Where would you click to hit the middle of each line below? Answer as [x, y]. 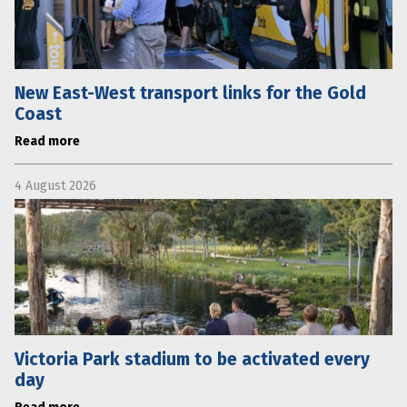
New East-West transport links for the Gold [190, 93]
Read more [47, 141]
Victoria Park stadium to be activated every [192, 359]
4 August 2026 [55, 185]
